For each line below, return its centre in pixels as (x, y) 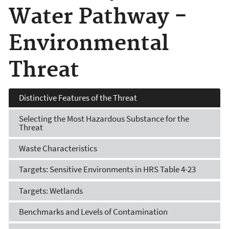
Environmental (89, 44)
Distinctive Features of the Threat (78, 97)
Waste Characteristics (58, 148)
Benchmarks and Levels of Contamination (93, 211)
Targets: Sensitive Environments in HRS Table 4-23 (107, 169)
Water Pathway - (98, 17)
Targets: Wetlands (51, 190)
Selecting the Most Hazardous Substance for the (104, 118)
